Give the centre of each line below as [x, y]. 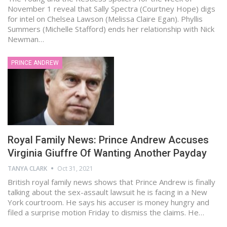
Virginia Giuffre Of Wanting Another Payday [107, 153]
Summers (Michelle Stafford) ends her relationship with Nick [111, 29]
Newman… [26, 39]
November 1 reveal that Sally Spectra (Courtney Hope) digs [111, 9]
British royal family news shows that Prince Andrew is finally [111, 182]
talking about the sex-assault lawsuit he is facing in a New [107, 192]
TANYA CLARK [27, 168]
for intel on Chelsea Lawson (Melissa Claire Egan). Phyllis [105, 19]
